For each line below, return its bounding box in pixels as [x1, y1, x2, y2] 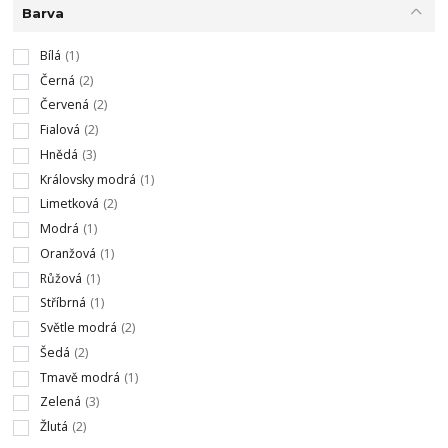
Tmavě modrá [39, 368, 120, 386]
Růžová [39, 269, 82, 287]
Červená [39, 96, 89, 114]
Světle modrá [39, 319, 117, 336]
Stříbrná [39, 294, 86, 312]
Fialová [39, 121, 80, 138]
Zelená [39, 393, 81, 411]
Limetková [39, 195, 99, 213]
